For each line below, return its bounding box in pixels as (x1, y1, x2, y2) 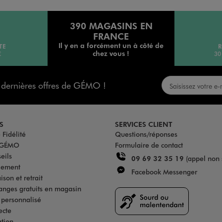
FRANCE (93, 30, 129, 42)
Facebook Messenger (129, 167, 197, 177)
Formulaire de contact (114, 140, 183, 150)
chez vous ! (93, 48, 129, 57)
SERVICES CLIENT (114, 119, 172, 129)
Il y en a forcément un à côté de (58, 40, 164, 50)
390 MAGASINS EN (69, 19, 153, 31)
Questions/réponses (114, 129, 177, 139)
